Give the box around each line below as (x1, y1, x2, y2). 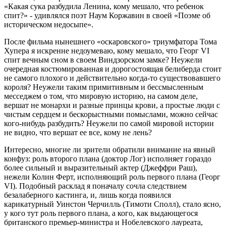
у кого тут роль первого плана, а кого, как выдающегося (4, 208, 198, 217)
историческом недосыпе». (4, 20, 93, 29)
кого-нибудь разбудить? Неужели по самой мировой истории (4, 119, 214, 128)
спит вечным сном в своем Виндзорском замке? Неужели (4, 55, 202, 64)
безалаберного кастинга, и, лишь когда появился (4, 190, 171, 199)
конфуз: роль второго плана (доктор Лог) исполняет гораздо (4, 154, 211, 163)
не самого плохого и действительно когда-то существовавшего (4, 73, 220, 82)
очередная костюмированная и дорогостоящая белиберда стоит (4, 64, 221, 73)
